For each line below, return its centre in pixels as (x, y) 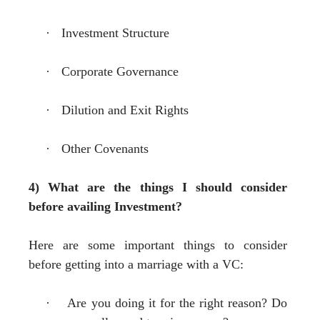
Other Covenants (105, 148)
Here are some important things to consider (158, 245)
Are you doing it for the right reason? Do (177, 302)
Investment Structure (115, 32)
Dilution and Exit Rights (125, 110)
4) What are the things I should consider (158, 187)
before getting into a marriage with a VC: (136, 264)
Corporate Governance (120, 71)
